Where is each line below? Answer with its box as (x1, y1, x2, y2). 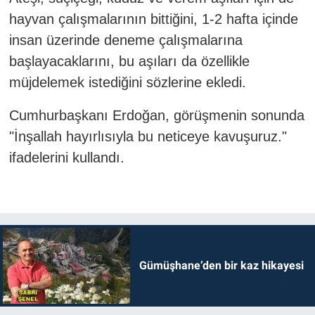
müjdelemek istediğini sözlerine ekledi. (8, 74, 250, 90)
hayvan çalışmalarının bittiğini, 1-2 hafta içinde (8, 11, 298, 27)
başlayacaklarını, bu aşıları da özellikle (8, 53, 250, 69)
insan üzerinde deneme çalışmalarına (8, 32, 243, 48)
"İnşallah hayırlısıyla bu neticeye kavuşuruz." (8, 128, 287, 144)
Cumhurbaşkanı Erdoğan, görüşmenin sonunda (8, 107, 304, 123)
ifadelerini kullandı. (8, 149, 129, 165)
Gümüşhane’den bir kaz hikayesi (139, 259, 304, 272)
